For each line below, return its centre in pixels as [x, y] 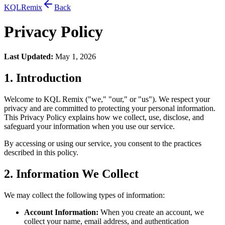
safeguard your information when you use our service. [89, 126]
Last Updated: [29, 56]
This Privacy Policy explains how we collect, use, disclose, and [104, 117]
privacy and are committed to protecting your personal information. [110, 108]
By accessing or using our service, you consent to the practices [103, 143]
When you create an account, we [151, 212]
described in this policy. [41, 152]
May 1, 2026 [75, 56]
